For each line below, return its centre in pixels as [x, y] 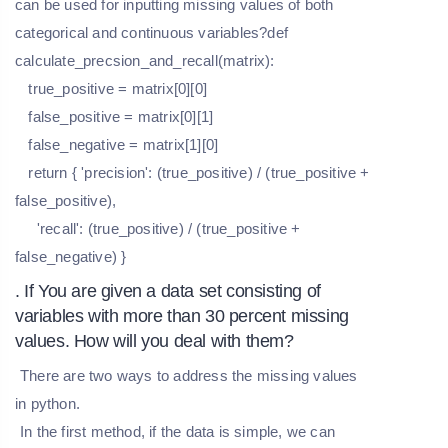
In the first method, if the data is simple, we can [178, 431]
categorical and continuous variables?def [151, 32]
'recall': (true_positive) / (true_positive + [160, 228]
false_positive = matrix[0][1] [117, 116]
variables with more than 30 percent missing [182, 315]
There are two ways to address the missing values [189, 375]
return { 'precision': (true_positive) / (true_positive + [195, 172]
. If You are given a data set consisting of [168, 290]
